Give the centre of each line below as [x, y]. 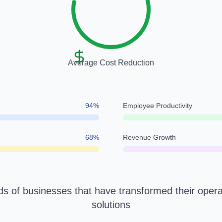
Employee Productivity [158, 106]
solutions [111, 205]
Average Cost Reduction [111, 63]
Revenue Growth [149, 137]
